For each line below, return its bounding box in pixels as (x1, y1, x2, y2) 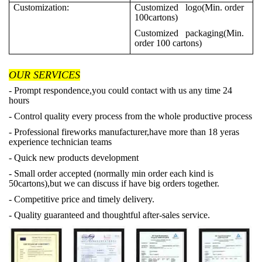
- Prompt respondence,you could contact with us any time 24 (9, 85, 232, 95)
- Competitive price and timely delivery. (9, 194, 154, 204)
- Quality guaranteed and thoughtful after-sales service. (9, 210, 210, 220)
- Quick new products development (9, 153, 139, 163)
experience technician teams (9, 137, 112, 147)
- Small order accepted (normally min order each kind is (9, 168, 213, 178)
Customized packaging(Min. (135, 28, 244, 38)
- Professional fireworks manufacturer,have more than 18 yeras (9, 127, 239, 137)
